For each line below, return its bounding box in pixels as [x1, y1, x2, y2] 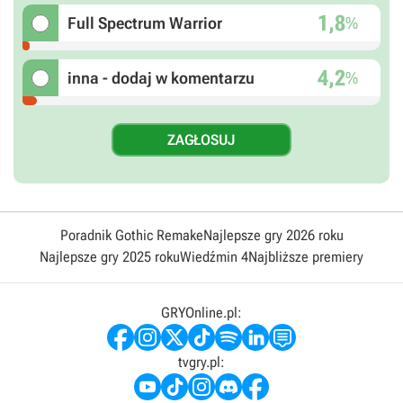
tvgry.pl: [178, 354, 225, 372]
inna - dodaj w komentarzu [67, 68, 255, 88]
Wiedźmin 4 [180, 248, 248, 266]
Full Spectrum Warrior [67, 13, 222, 33]
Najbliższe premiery [248, 248, 363, 266]
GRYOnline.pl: [161, 304, 242, 322]
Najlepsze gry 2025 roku [40, 248, 180, 266]
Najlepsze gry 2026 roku [202, 227, 344, 245]
